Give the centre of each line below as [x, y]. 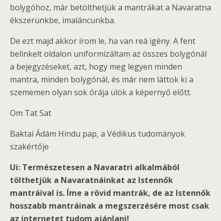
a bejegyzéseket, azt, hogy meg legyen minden [96, 66]
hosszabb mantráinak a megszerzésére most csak [110, 205]
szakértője [29, 146]
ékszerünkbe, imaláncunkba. [63, 20]
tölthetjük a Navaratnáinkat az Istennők [92, 180]
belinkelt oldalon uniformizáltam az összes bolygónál [108, 54]
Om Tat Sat [31, 113]
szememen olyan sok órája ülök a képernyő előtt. [101, 92]
